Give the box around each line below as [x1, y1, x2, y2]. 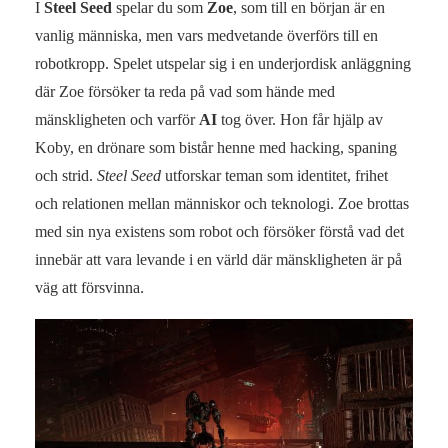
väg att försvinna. [35, 278, 144, 296]
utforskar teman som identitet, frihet [161, 166, 388, 184]
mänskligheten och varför [35, 110, 199, 128]
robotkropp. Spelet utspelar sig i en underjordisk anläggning [35, 54, 411, 72]
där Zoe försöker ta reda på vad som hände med [35, 82, 335, 100]
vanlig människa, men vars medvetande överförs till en [35, 26, 378, 44]
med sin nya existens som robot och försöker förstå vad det [35, 222, 404, 240]
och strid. [35, 166, 93, 184]
